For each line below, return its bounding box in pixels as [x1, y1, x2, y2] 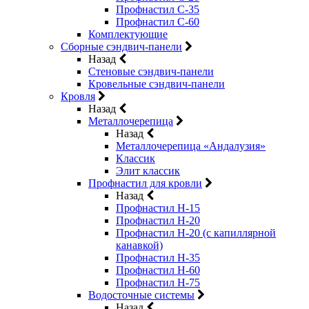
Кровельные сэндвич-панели [88, 78, 225, 90]
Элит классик [116, 165, 180, 177]
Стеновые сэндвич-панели [88, 66, 214, 77]
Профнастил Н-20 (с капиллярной [116, 227, 276, 239]
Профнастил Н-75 [116, 277, 200, 288]
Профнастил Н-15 [116, 202, 200, 214]
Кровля [61, 90, 95, 102]
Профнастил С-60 [116, 16, 199, 28]
